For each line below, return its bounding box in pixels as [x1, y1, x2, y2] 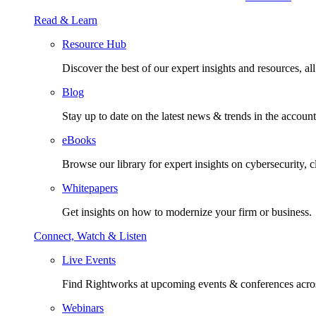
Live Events [62, 254, 116, 266]
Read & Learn [34, 14, 97, 26]
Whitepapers [62, 182, 118, 194]
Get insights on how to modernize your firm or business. [62, 206, 312, 218]
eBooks [62, 134, 96, 146]
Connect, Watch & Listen [34, 230, 147, 242]
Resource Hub [62, 38, 126, 50]
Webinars [62, 302, 104, 314]
